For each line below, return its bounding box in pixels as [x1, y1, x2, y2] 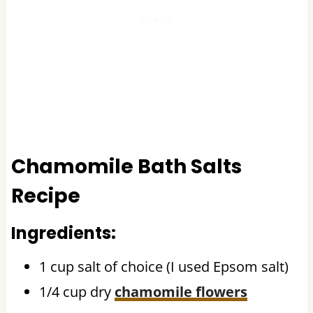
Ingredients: [10, 221, 116, 245]
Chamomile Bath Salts [10, 153, 242, 181]
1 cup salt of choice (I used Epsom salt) [38, 257, 289, 277]
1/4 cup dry [38, 282, 115, 302]
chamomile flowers [114, 282, 247, 302]
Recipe [10, 182, 80, 210]
